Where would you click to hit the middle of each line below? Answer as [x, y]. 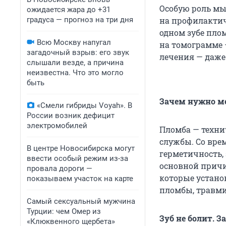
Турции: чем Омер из [64, 211]
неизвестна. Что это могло [75, 73]
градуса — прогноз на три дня [80, 20]
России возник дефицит [71, 116]
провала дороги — [60, 168]
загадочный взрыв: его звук [78, 52]
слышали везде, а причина [75, 63]
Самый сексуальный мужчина [81, 201]
